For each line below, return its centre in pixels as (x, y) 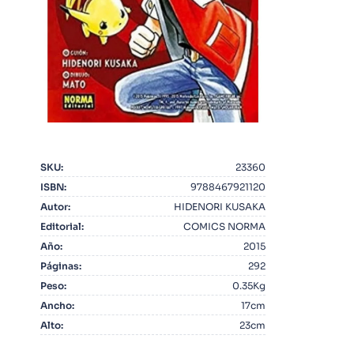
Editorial (60, 226)
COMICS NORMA (225, 226)
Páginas (59, 265)
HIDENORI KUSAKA (220, 206)
